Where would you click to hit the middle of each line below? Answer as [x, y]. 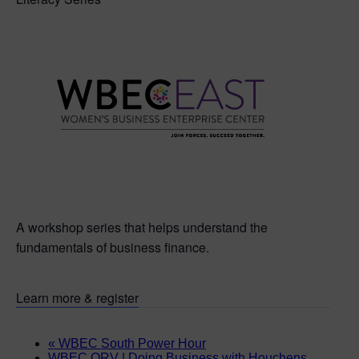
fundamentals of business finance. [113, 247]
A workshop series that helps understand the [142, 227]
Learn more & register [77, 297]
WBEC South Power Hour [131, 343]
